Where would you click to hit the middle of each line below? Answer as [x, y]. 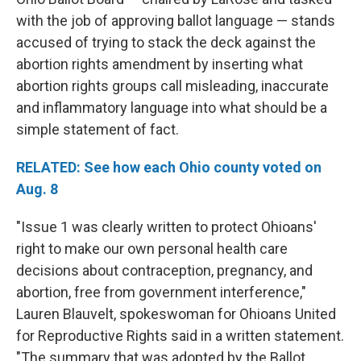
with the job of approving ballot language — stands [176, 21]
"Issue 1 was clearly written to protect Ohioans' [166, 227]
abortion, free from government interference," [161, 293]
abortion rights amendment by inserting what [160, 64]
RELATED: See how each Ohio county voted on [169, 168]
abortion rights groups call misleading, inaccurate [172, 86]
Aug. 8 [37, 189]
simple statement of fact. [98, 130]
